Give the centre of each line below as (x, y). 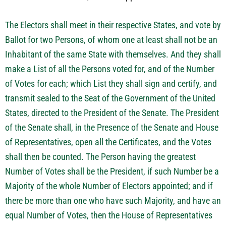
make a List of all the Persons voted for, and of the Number (110, 69)
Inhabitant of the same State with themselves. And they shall (113, 54)
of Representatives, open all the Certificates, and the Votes (108, 142)
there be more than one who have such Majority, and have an (113, 201)
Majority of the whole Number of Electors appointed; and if (109, 186)
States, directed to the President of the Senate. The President (112, 113)
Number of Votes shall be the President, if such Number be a (112, 171)
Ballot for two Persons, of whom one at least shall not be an (111, 40)
